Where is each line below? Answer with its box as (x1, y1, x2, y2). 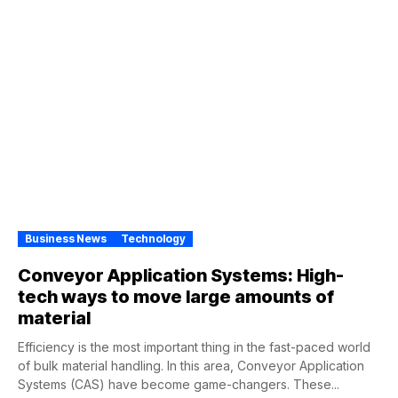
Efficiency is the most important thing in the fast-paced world (18, 339, 370, 354)
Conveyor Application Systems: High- (18, 265, 344, 286)
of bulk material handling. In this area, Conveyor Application (18, 358, 364, 373)
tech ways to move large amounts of (18, 286, 334, 307)
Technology (121, 232, 186, 245)
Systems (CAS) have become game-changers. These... (18, 377, 339, 392)
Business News (25, 232, 107, 245)
